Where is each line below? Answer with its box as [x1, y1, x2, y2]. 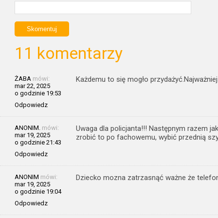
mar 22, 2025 [15, 82, 50, 90]
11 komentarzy [15, 43, 123, 63]
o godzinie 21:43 [15, 138, 61, 146]
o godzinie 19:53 [15, 89, 61, 97]
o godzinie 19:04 [15, 187, 61, 195]
